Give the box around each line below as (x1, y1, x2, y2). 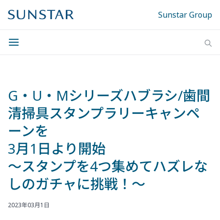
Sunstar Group (158, 9, 212, 20)
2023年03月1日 (8, 201, 50, 209)
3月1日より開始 (8, 139, 106, 158)
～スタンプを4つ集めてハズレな (8, 157, 208, 175)
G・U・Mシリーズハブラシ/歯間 (8, 86, 210, 105)
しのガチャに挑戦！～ (8, 174, 145, 193)
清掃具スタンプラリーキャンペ (8, 104, 200, 122)
